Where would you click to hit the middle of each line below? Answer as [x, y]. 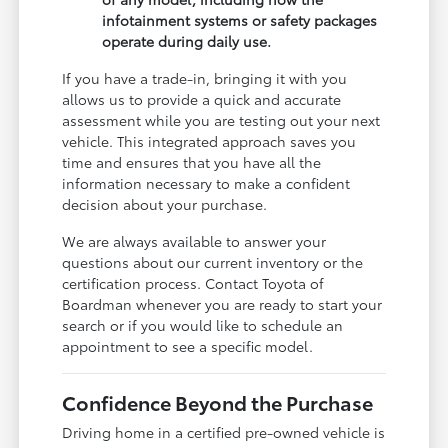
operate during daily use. [187, 41]
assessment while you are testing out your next [221, 120]
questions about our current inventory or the [213, 262]
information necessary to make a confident [206, 183]
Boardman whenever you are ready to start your [222, 304]
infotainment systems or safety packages [240, 20]
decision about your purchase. [165, 204]
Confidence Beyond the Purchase [218, 402]
